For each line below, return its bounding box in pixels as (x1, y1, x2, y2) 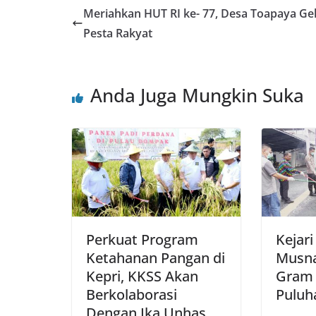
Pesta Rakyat (83, 25, 152, 41)
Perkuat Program (86, 230, 198, 250)
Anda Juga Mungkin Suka (90, 82, 304, 108)
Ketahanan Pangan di (86, 248, 225, 268)
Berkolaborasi (86, 285, 177, 305)
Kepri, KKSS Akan (86, 267, 198, 286)
